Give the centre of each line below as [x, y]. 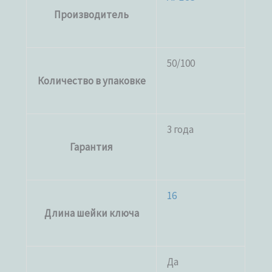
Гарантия [92, 147]
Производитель [92, 15]
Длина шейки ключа [91, 213]
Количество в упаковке [91, 81]
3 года [181, 130]
